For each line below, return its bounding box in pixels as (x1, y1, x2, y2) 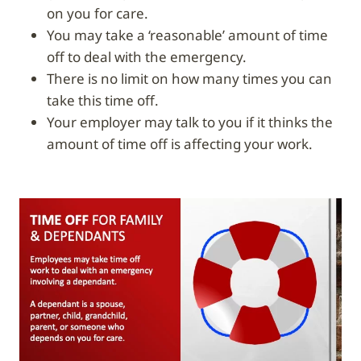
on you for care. (47, 3, 148, 23)
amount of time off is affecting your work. (47, 134, 313, 153)
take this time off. (47, 90, 159, 110)
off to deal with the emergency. (47, 47, 247, 66)
